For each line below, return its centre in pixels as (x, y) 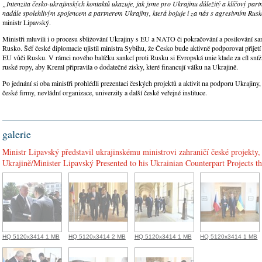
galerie (17, 134)
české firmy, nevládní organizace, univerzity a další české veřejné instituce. (107, 92)
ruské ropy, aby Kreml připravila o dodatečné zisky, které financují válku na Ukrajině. (121, 66)
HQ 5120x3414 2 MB (97, 236)
